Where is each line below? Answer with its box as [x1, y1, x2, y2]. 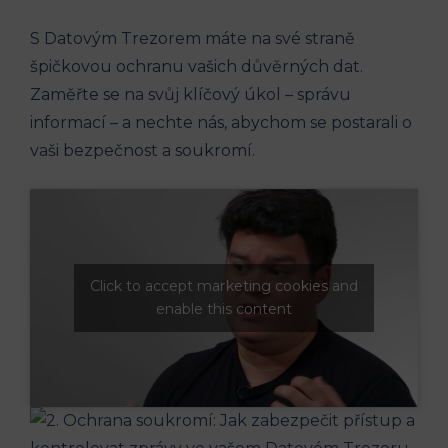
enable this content [155, 300, 293, 319]
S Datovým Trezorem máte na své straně [30, 28, 355, 48]
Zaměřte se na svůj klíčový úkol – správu [30, 84, 351, 104]
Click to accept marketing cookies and [90, 277, 358, 296]
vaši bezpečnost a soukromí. [30, 140, 255, 160]
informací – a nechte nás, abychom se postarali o [30, 112, 412, 132]
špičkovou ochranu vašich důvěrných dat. [30, 56, 363, 76]
